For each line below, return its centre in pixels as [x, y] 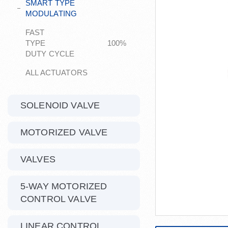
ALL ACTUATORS [56, 73]
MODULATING [51, 13]
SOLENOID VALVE [60, 105]
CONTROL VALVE [59, 199]
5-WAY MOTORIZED [64, 186]
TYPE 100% [76, 43]
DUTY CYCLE [50, 54]
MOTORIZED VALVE [64, 132]
